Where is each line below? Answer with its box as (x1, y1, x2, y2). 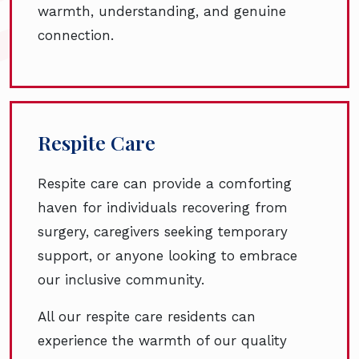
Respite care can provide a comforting (38, 175, 292, 192)
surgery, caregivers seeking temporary (38, 224, 288, 240)
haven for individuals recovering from (38, 200, 288, 216)
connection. (38, 27, 114, 44)
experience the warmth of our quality (38, 333, 287, 349)
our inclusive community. (38, 272, 204, 288)
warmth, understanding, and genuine (38, 3, 286, 20)
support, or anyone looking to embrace (38, 248, 297, 264)
